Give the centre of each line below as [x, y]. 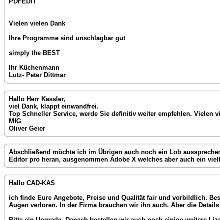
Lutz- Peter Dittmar [37, 75]
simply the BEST [34, 53]
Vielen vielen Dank [37, 24]
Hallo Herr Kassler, [37, 99]
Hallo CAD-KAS [32, 183]
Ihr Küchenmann [34, 68]
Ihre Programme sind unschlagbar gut [67, 38]
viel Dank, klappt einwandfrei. [54, 106]
